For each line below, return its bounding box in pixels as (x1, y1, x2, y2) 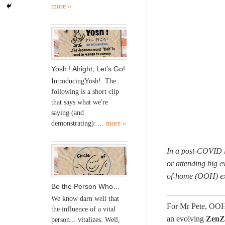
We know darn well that (51, 194, 119, 202)
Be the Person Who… (51, 182, 120, 190)
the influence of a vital (51, 205, 116, 213)
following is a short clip (51, 88, 119, 96)
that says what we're (51, 98, 108, 106)
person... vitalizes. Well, (51, 215, 120, 223)
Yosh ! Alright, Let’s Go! (51, 65, 125, 73)
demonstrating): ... (51, 120, 106, 128)
